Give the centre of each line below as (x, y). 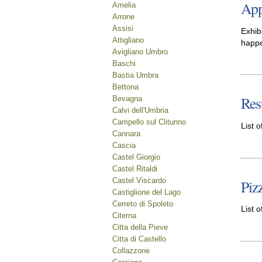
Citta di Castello (139, 239)
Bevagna (127, 99)
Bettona (125, 87)
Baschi (124, 63)
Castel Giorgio (136, 157)
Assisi (123, 28)
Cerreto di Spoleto (143, 204)
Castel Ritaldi (135, 169)
